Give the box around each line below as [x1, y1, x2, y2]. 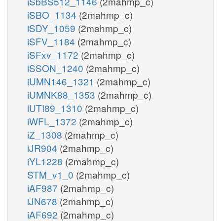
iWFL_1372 [27, 114, 79, 128]
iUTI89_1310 [27, 101, 85, 114]
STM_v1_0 [27, 167, 76, 181]
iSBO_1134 [27, 7, 79, 21]
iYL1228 [27, 154, 65, 168]
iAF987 [27, 181, 60, 194]
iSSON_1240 [27, 61, 86, 74]
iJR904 [27, 141, 60, 154]
